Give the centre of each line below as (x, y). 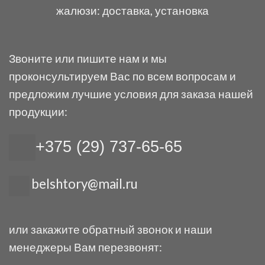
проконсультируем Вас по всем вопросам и (122, 76)
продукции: (38, 112)
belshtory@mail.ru (85, 183)
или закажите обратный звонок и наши (111, 230)
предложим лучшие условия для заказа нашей (131, 94)
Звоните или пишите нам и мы (88, 59)
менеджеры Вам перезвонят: (85, 247)
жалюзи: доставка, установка (132, 11)
